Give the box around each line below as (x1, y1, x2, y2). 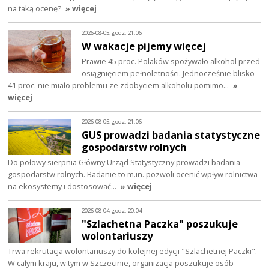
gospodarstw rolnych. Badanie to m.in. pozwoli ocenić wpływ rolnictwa (8, 168, 258, 180)
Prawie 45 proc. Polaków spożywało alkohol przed (82, 56, 261, 67)
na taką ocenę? (8, 3, 62, 14)
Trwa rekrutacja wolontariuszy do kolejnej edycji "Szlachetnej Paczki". (8, 245, 258, 256)
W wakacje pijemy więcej (82, 39, 207, 53)
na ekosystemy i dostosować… (8, 180, 119, 192)
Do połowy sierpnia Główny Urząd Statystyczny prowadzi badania (8, 156, 241, 168)
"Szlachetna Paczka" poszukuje (82, 216, 238, 231)
